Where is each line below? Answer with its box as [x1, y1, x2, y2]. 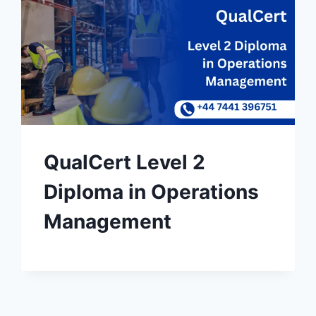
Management [44, 209, 172, 234]
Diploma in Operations [44, 180, 260, 205]
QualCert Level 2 [44, 150, 206, 175]
